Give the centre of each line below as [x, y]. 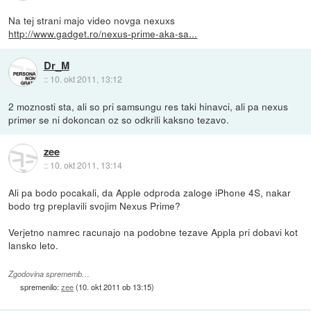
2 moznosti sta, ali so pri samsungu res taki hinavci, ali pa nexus [149, 107]
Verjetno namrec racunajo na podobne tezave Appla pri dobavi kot [153, 232]
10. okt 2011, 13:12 [86, 78]
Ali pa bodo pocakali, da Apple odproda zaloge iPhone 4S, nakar [150, 193]
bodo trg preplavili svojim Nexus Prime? [95, 206]
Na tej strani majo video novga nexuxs [92, 20]
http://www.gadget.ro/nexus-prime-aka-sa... [103, 34]
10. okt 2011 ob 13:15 [115, 287]
